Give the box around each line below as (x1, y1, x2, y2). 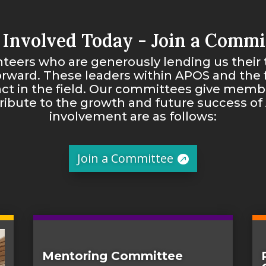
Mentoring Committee (42, 248, 183, 263)
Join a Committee (77, 150, 173, 166)
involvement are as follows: (49, 109, 217, 123)
